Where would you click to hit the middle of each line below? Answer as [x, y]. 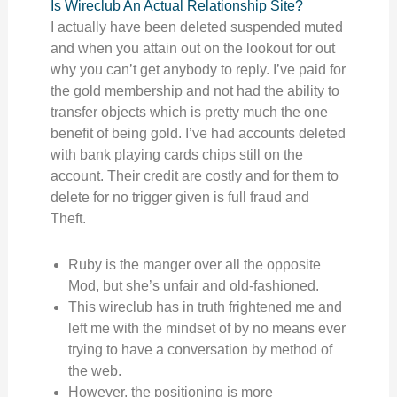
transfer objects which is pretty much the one [189, 112]
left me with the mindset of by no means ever [206, 328]
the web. [94, 371]
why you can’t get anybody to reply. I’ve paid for [198, 70]
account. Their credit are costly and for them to [194, 176]
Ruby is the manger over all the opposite [194, 265]
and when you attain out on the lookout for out [192, 48]
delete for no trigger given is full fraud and [179, 197]
